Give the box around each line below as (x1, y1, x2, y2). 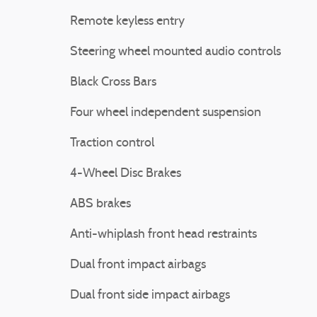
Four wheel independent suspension (70, 106, 261, 120)
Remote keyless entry (70, 15, 185, 28)
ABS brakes (70, 197, 131, 211)
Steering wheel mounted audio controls (70, 45, 281, 59)
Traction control (70, 137, 154, 150)
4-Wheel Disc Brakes (70, 167, 181, 180)
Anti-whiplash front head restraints (70, 228, 257, 241)
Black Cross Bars (70, 76, 156, 89)
